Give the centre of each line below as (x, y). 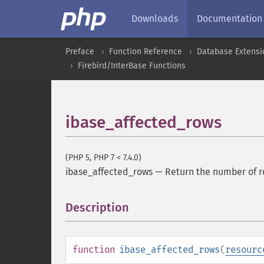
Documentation (230, 19)
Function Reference (146, 52)
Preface (80, 52)
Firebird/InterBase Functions (132, 66)
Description (97, 207)
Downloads (155, 19)
